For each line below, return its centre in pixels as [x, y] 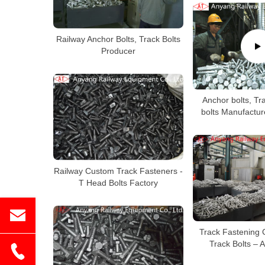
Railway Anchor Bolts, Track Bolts [118, 39]
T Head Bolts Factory [118, 182]
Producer [118, 51]
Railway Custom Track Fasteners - [118, 171]
